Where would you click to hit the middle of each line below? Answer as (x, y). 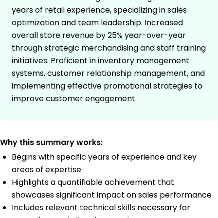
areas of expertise (46, 169)
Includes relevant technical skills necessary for (101, 207)
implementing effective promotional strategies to (107, 86)
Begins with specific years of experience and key (104, 157)
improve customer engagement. (74, 98)
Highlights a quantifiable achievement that (93, 182)
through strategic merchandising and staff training (109, 48)
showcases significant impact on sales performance (112, 195)
